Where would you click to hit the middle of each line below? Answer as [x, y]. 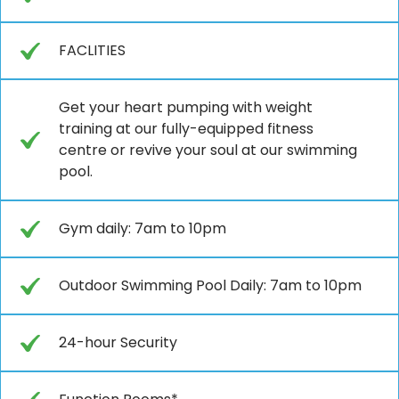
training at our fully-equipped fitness [186, 128]
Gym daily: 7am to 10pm [142, 228]
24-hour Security [118, 342]
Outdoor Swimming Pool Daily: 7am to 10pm [210, 285]
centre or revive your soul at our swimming [208, 150]
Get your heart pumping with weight [186, 107]
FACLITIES [92, 50]
